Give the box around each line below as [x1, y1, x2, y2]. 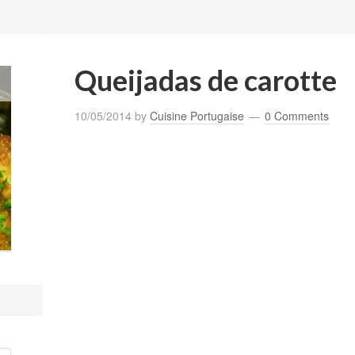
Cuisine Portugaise [150, 108, 244, 124]
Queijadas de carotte [74, 63, 337, 97]
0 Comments [265, 108, 329, 124]
